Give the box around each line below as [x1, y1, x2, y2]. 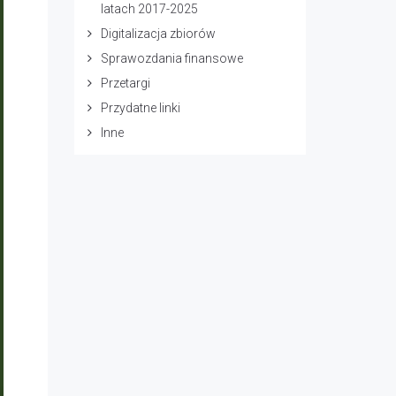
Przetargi [100, 76, 150, 90]
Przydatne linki [100, 101, 180, 115]
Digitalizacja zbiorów [100, 27, 216, 41]
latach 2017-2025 [100, 2, 198, 16]
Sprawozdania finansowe [100, 51, 243, 65]
